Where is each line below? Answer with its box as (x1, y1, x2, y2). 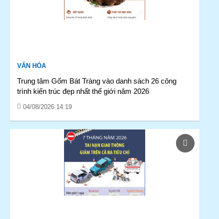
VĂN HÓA (17, 62, 46, 69)
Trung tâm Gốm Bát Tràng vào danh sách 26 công (17, 77, 176, 85)
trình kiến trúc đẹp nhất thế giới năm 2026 (17, 87, 149, 95)
